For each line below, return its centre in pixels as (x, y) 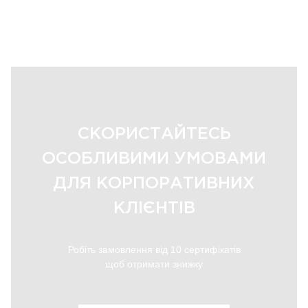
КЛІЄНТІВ (154, 208)
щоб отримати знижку (154, 264)
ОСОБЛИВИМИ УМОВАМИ (154, 159)
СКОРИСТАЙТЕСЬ (154, 134)
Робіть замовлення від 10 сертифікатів (154, 250)
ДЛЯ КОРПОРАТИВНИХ (154, 184)
